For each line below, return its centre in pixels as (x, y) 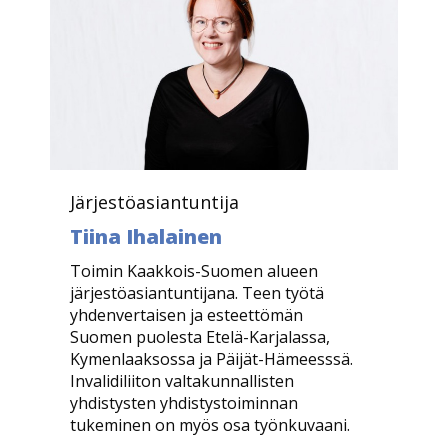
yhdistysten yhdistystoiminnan (184, 402)
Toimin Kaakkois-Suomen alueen (194, 270)
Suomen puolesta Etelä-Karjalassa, (200, 336)
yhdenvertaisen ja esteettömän (186, 314)
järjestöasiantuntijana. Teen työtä (197, 292)
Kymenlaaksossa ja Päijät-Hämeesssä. (211, 358)
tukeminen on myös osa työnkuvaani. (210, 424)
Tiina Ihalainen (146, 236)
